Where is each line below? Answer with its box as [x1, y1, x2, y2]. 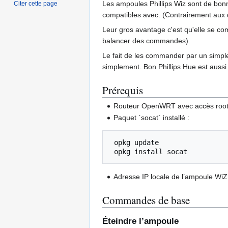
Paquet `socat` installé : [113, 113, 190, 122]
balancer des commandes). [102, 36, 190, 45]
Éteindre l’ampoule [102, 216, 179, 226]
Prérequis [102, 82, 143, 97]
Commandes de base [102, 193, 190, 208]
